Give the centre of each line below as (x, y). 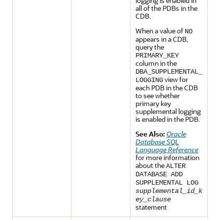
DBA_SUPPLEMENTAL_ (169, 72)
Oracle (176, 134)
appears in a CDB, (162, 39)
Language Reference (167, 150)
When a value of (160, 31)
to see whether (158, 96)
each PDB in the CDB (167, 88)
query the (150, 47)
